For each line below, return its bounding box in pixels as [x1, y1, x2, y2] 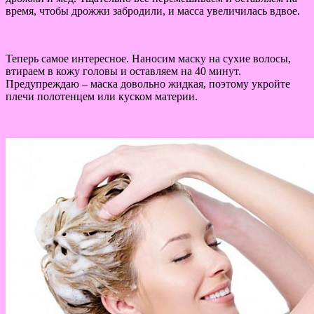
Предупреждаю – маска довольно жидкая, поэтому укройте [6, 78, 290, 90]
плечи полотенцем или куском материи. [6, 90, 198, 103]
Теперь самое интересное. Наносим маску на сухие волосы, [6, 53, 291, 65]
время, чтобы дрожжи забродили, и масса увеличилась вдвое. [6, 5, 300, 18]
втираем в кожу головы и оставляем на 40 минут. [6, 65, 241, 78]
